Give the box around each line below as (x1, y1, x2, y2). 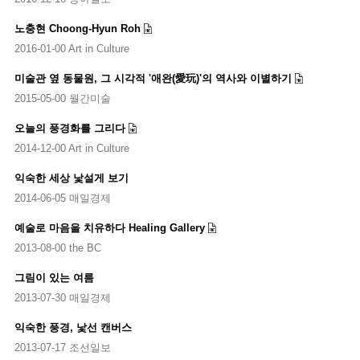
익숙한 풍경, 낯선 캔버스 (14, 321, 132, 333)
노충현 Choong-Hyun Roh (14, 22, 141, 35)
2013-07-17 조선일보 (14, 342, 111, 354)
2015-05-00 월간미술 (14, 92, 111, 104)
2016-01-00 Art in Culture (14, 43, 129, 55)
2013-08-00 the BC (14, 242, 101, 254)
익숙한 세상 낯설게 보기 (14, 171, 129, 184)
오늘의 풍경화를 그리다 (14, 121, 125, 134)
